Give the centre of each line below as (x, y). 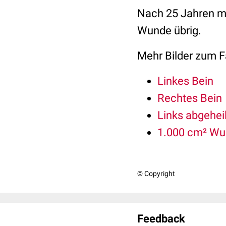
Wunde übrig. (169, 31)
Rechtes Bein (190, 98)
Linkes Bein (185, 81)
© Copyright (156, 174)
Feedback (161, 219)
